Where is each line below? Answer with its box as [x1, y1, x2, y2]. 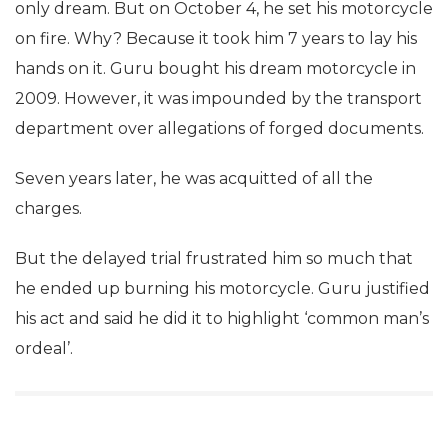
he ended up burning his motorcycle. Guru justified [15, 279, 430, 298]
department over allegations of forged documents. [15, 119, 424, 138]
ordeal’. [15, 339, 73, 358]
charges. [15, 199, 82, 218]
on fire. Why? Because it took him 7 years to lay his [15, 29, 417, 48]
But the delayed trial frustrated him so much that [15, 249, 413, 268]
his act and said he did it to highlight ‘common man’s [15, 309, 429, 328]
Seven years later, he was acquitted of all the [15, 169, 373, 188]
